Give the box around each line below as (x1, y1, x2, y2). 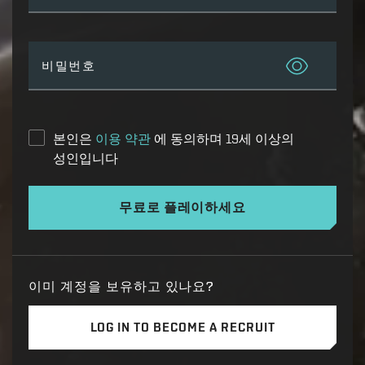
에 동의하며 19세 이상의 (154, 131, 294, 146)
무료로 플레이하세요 (118, 200, 247, 215)
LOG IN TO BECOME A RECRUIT (90, 319, 275, 335)
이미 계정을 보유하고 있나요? (29, 279, 215, 294)
